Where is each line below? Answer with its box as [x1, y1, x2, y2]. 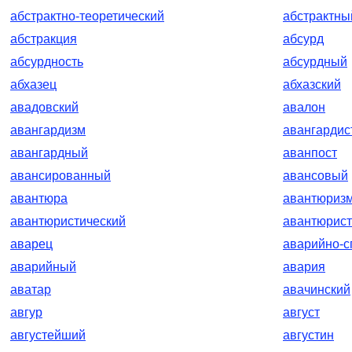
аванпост [283, 146, 337, 159]
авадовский [10, 101, 79, 114]
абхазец [10, 78, 57, 91]
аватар [10, 283, 51, 296]
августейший [10, 328, 86, 342]
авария [283, 260, 325, 273]
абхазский [283, 78, 341, 91]
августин [283, 328, 334, 342]
